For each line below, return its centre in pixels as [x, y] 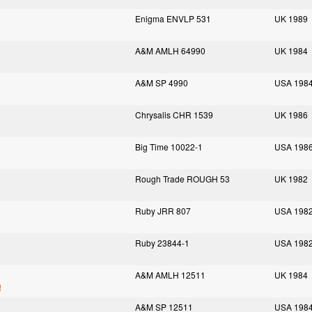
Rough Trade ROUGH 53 [182, 179]
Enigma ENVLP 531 [173, 18]
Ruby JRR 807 [163, 211]
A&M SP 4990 [162, 83]
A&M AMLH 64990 [170, 50]
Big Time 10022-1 [169, 147]
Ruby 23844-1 [162, 243]
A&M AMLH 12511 [170, 275]
